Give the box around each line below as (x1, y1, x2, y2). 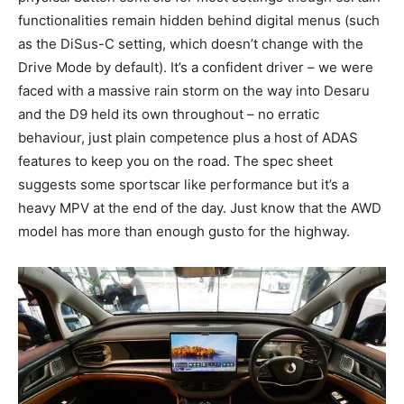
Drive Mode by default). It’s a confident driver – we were (18, 58, 373, 76)
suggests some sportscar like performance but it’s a (18, 175, 349, 193)
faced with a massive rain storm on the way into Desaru (18, 81, 370, 99)
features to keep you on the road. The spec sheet (18, 151, 333, 170)
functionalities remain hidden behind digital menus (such (18, 11, 380, 29)
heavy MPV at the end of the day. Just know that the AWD (18, 198, 381, 216)
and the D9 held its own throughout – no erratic (18, 105, 319, 123)
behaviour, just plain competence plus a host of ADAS (18, 128, 358, 146)
